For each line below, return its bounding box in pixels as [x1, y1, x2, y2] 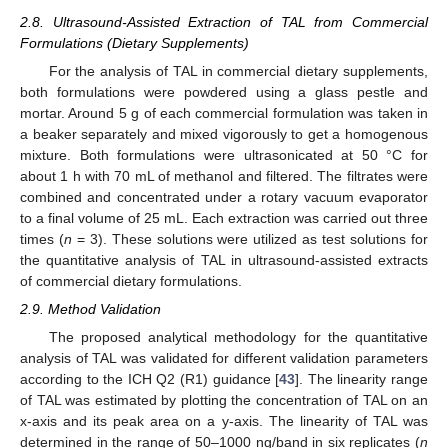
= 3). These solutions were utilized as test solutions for [71, 230, 429, 247]
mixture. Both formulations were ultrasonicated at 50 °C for [20, 146, 428, 163]
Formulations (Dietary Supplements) [20, 34, 249, 51]
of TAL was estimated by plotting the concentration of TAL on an [20, 392, 428, 409]
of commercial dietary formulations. [20, 272, 242, 289]
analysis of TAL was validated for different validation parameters [20, 350, 428, 367]
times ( [20, 230, 64, 247]
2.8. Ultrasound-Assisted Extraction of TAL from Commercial [20, 13, 428, 30]
